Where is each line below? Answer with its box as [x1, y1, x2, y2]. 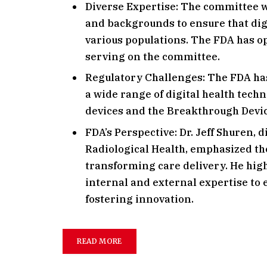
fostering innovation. [85, 192, 194, 206]
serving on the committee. [85, 49, 221, 63]
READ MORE [77, 237, 122, 246]
